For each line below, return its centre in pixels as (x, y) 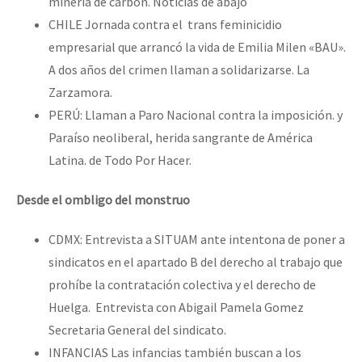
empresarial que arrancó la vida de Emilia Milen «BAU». (197, 46)
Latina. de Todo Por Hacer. (120, 160)
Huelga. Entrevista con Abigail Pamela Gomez (176, 307)
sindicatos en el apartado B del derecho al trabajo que (196, 262)
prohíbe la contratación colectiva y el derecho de (182, 285)
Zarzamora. (80, 92)
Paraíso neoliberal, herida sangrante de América (181, 137)
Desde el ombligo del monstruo (103, 199)
